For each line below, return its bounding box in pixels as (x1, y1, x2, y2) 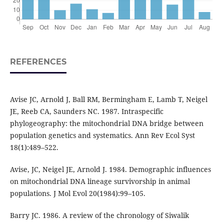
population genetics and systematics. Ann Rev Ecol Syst (9, 130, 195, 140)
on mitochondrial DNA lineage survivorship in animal (9, 176, 190, 186)
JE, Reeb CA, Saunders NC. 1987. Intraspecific (9, 106, 163, 116)
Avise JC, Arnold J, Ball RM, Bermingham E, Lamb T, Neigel (9, 94, 207, 104)
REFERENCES (9, 57, 66, 67)
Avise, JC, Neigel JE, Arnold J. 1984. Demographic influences (9, 164, 211, 174)
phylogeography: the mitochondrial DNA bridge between (9, 118, 203, 128)
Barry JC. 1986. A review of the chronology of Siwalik (9, 210, 189, 220)
